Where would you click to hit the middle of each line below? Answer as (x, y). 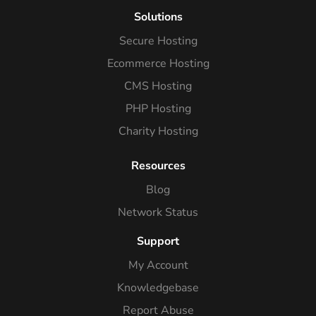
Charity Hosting (158, 131)
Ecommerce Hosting (158, 63)
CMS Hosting (158, 86)
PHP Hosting (158, 108)
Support (158, 241)
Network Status (158, 212)
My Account (158, 265)
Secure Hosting (158, 41)
